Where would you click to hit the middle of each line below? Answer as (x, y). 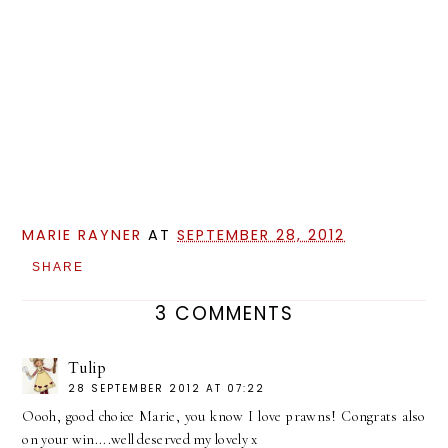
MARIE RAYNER (82, 235)
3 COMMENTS (224, 314)
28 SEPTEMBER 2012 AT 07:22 (167, 389)
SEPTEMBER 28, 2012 (261, 235)
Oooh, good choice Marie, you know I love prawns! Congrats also (224, 417)
